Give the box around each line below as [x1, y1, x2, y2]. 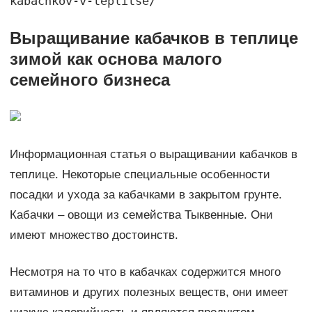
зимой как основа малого [9, 49, 222, 69]
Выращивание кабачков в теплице [9, 29, 298, 48]
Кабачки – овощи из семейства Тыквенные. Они [9, 208, 273, 222]
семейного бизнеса [9, 70, 170, 90]
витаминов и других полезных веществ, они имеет [9, 286, 288, 299]
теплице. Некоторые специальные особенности [9, 168, 270, 182]
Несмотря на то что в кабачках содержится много [9, 265, 281, 279]
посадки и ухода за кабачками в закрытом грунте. [9, 188, 282, 202]
